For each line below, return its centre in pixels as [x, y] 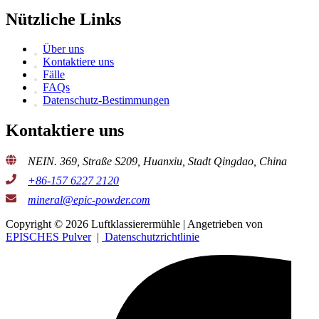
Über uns [63, 49]
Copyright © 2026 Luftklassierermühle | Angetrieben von [134, 224]
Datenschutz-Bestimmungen [106, 100]
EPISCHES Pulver [48, 237]
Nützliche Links [63, 19]
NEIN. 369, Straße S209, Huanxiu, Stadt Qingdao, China [157, 162]
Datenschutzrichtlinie [151, 237]
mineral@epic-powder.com [89, 200]
